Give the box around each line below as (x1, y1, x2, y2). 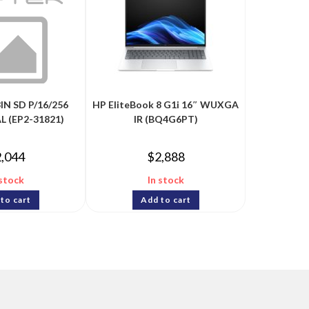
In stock (147, 174, 184, 186)
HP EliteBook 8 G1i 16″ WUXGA (92, 99, 239, 110)
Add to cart (140, 195, 191, 206)
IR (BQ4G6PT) (133, 113, 198, 125)
